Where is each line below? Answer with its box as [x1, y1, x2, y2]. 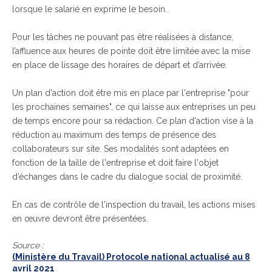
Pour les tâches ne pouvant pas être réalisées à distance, [12, 32, 233, 42]
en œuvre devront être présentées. [12, 214, 148, 223]
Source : [12, 240, 44, 250]
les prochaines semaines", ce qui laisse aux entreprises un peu [12, 102, 256, 112]
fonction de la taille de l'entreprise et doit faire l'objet [12, 158, 219, 168]
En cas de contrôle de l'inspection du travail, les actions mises [12, 200, 256, 209]
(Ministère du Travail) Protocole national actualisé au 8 [12, 252, 250, 262]
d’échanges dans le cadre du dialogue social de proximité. [12, 172, 242, 182]
